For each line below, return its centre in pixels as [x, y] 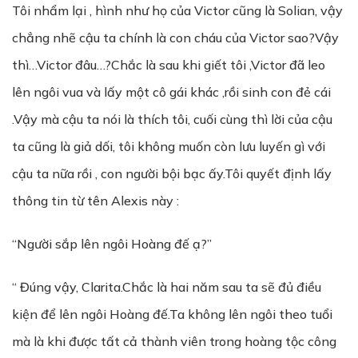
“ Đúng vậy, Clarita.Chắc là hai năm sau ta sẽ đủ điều [167, 287]
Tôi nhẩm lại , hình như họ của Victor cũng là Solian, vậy [177, 10]
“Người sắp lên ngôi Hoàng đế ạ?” [112, 244]
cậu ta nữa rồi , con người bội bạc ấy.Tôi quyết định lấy [172, 173]
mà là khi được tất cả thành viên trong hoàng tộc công [174, 341]
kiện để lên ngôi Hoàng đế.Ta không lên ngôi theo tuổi [172, 314]
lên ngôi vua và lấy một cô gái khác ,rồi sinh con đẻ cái [171, 92]
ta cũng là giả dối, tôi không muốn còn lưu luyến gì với [169, 146]
